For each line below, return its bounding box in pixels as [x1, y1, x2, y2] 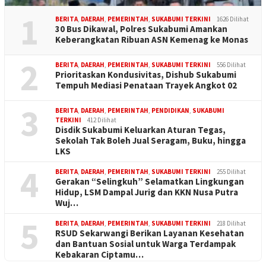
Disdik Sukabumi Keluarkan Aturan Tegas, [55, 123, 226, 135]
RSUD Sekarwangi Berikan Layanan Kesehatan [55, 227, 244, 239]
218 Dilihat [217, 218, 246, 227]
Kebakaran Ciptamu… [55, 248, 144, 260]
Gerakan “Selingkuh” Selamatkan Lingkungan [55, 175, 244, 187]
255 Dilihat [217, 167, 246, 176]
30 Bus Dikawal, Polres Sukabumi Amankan [55, 23, 227, 34]
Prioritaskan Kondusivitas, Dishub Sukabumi [55, 68, 236, 80]
